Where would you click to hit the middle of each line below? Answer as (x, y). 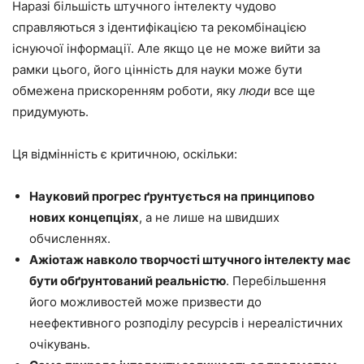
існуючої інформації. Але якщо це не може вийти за (166, 49)
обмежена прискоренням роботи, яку (126, 91)
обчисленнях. (70, 239)
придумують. (50, 112)
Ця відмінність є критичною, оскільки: (125, 154)
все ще (293, 91)
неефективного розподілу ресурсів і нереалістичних (186, 323)
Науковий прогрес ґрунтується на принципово (172, 197)
